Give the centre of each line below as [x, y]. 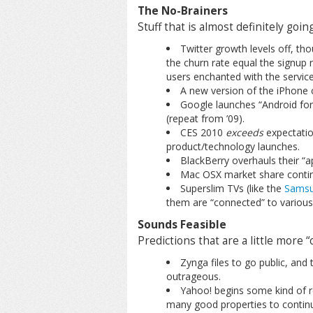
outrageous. [193, 276]
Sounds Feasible [182, 225]
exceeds [244, 132]
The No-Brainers [183, 11]
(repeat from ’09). [205, 118]
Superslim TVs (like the [232, 188]
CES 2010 [203, 132]
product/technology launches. [233, 146]
